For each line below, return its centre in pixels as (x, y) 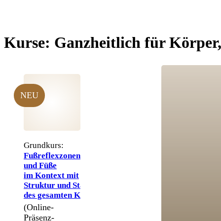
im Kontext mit (51, 175)
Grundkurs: (44, 145)
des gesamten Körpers (64, 195)
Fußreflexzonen (52, 155)
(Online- (39, 207)
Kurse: (27, 43)
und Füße (40, 165)
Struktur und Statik (59, 185)
